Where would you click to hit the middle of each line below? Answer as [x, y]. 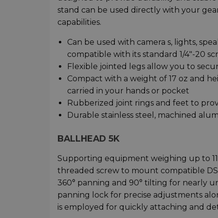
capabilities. [79, 22]
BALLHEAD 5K [89, 138]
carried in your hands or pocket [128, 91]
